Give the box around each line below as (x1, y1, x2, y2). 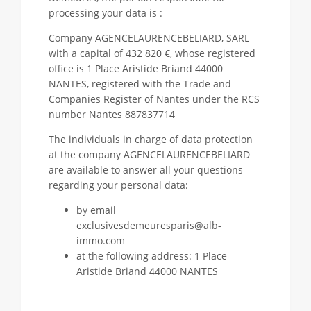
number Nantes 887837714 (49, 108, 175, 121)
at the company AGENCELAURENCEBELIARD (49, 148, 250, 161)
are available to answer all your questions (49, 163, 243, 176)
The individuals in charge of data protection (49, 133, 253, 146)
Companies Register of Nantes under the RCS (49, 92, 260, 106)
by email (76, 203, 116, 217)
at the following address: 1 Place (76, 249, 227, 262)
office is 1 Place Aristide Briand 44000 (49, 62, 223, 75)
